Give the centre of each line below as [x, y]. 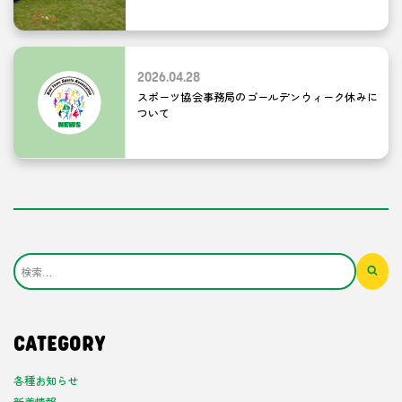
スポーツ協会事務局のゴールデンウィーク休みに [257, 97]
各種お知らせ [46, 380]
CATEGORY [60, 344]
